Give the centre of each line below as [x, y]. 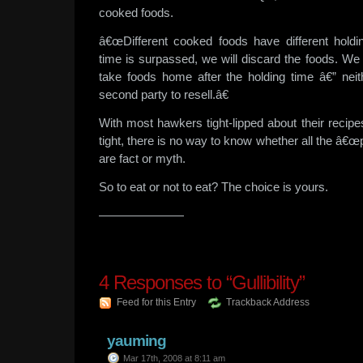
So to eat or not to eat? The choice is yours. [214, 187]
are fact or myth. [142, 158]
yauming [137, 341]
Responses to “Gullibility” [207, 282]
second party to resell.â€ [164, 94]
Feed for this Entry [156, 302]
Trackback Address [268, 302]
